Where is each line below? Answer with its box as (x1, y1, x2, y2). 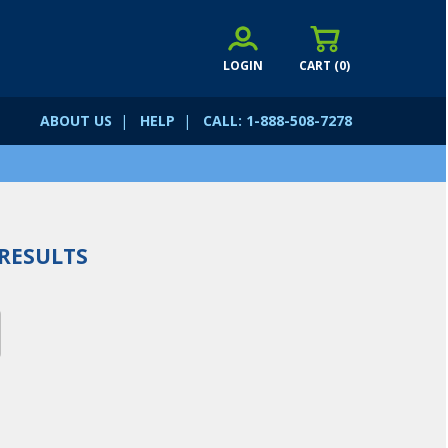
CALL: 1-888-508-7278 (203, 111, 352, 130)
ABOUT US (40, 111, 112, 130)
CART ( (299, 57, 339, 73)
